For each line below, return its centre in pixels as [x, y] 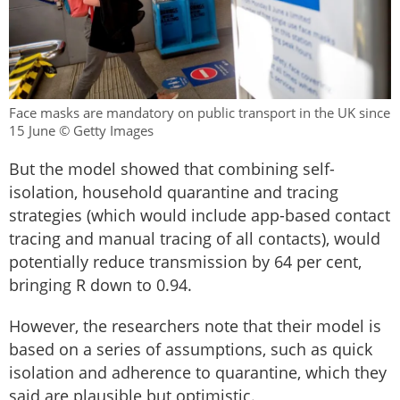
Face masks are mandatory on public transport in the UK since [200, 112]
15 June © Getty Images [81, 130]
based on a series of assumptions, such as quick [191, 349]
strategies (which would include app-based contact [200, 215]
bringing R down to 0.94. [100, 284]
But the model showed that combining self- [172, 168]
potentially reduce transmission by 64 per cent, [185, 261]
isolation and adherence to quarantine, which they [198, 372]
